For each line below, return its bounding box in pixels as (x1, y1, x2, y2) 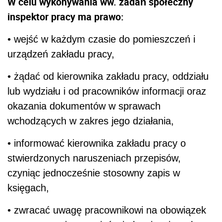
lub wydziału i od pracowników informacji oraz (7, 85, 206, 97)
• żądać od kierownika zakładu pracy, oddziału (7, 70, 209, 82)
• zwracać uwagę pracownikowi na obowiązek (7, 204, 206, 216)
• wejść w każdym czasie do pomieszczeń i (7, 33, 195, 45)
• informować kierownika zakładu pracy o (7, 137, 186, 149)
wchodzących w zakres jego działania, (7, 115, 174, 126)
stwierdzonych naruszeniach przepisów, (7, 152, 181, 164)
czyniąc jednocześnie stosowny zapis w (7, 167, 180, 178)
